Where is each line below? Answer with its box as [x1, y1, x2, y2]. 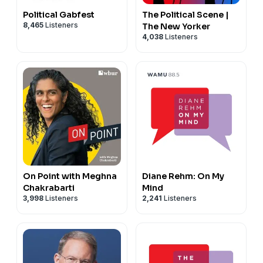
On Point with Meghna [23, 170, 117, 181]
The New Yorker [142, 21, 210, 32]
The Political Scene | [142, 9, 229, 20]
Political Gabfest [23, 9, 95, 20]
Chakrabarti [23, 182, 75, 193]
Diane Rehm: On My [142, 170, 224, 181]
